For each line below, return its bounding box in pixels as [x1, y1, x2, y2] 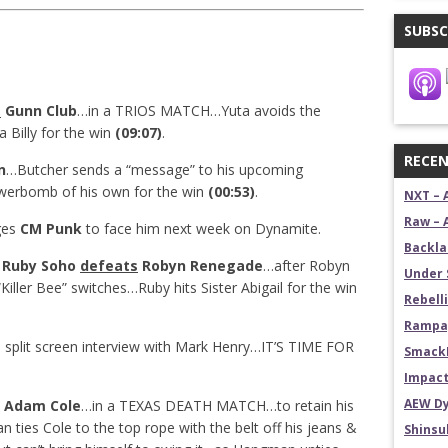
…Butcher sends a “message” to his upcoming [6, 160, 303, 179]
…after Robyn [263, 256, 350, 275]
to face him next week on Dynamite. [82, 219, 321, 238]
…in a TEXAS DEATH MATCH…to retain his [81, 396, 354, 415]
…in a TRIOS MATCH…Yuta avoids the [77, 101, 321, 120]
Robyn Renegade [138, 256, 263, 275]
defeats [80, 256, 138, 275]
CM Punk [20, 219, 82, 238]
